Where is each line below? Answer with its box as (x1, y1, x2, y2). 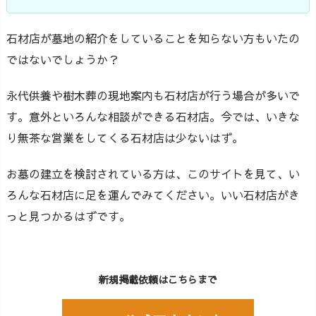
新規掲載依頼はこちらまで (99, 272, 217, 287)
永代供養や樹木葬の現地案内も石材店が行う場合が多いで (6, 87, 300, 104)
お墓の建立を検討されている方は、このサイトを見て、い (6, 166, 300, 182)
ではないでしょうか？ (6, 51, 119, 68)
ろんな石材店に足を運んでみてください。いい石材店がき (6, 187, 300, 203)
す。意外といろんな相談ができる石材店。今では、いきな (6, 109, 300, 125)
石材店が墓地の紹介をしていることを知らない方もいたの (6, 30, 300, 47)
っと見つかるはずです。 (6, 208, 130, 224)
